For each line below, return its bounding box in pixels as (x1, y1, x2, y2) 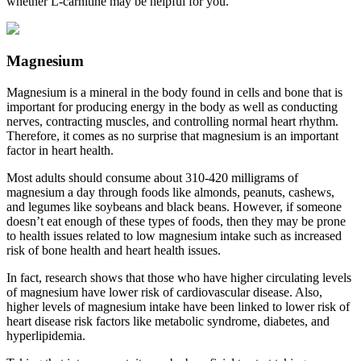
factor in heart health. (6, 143, 114, 158)
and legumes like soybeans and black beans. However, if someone (6, 200, 342, 214)
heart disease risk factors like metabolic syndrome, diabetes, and (6, 314, 330, 329)
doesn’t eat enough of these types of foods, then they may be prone (6, 214, 346, 229)
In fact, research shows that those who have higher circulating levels (6, 271, 351, 285)
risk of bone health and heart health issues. (6, 243, 221, 258)
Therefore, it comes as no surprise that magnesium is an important (6, 129, 338, 143)
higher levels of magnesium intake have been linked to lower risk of (6, 300, 350, 314)
